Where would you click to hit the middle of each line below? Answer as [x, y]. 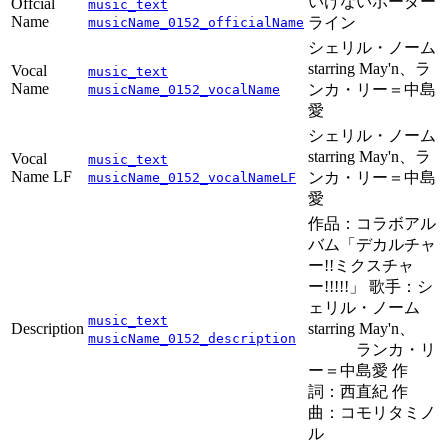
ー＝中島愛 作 [358, 371]
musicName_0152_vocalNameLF [192, 178]
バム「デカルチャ [372, 245]
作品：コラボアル [372, 224]
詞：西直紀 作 [358, 392]
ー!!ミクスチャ [361, 266]
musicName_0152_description [192, 339]
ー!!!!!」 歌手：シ [370, 287]
